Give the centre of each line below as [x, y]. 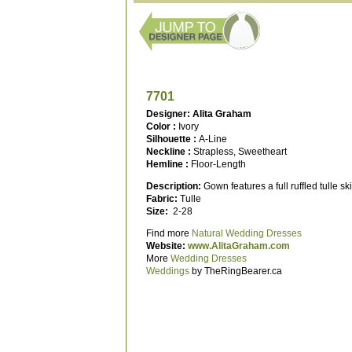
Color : [162, 126]
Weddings [167, 271]
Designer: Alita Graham [198, 114]
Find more [169, 233]
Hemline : [168, 164]
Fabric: [161, 199]
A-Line [213, 139]
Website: [165, 246]
